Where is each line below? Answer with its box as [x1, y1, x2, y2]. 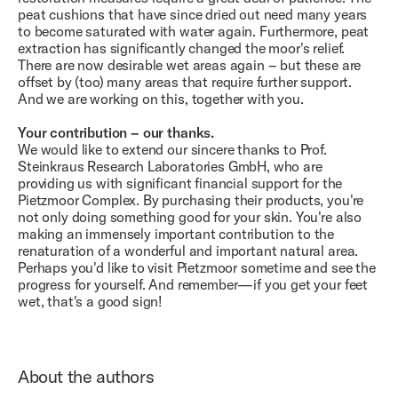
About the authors [18, 364, 155, 387]
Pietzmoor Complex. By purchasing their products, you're [18, 190, 364, 209]
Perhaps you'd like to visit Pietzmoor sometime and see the [18, 258, 376, 276]
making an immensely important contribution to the [18, 224, 335, 243]
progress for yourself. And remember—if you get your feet [18, 275, 369, 293]
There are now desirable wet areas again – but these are [18, 55, 362, 74]
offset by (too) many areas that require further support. [18, 72, 353, 91]
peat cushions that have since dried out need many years [18, 4, 368, 23]
